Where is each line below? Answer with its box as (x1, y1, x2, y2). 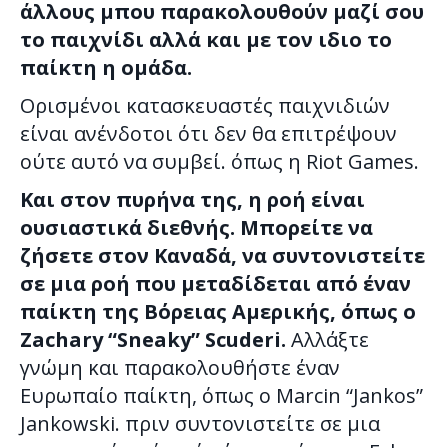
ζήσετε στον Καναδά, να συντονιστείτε (20, 242, 425, 270)
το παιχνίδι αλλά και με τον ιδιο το (20, 26, 392, 54)
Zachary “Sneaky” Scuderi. (20, 326, 291, 354)
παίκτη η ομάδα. (20, 54, 192, 82)
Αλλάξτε (291, 326, 369, 354)
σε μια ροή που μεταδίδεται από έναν (20, 270, 411, 298)
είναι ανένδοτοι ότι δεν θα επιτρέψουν (20, 120, 397, 148)
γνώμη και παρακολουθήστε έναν (20, 354, 340, 382)
